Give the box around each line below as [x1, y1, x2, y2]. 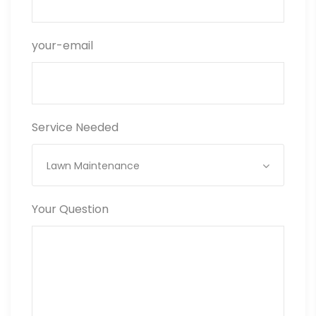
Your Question [32, 201, 109, 218]
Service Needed [32, 119, 119, 136]
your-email [32, 37, 93, 54]
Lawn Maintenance [47, 159, 140, 174]
